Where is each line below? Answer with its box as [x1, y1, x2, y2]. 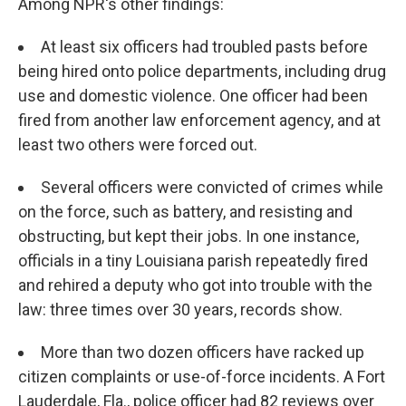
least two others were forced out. [18, 135, 257, 155]
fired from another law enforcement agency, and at [18, 111, 381, 130]
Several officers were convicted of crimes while [41, 178, 383, 198]
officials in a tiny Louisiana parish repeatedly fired [18, 251, 368, 271]
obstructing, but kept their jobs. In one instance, [18, 227, 359, 246]
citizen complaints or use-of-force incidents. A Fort [18, 367, 385, 387]
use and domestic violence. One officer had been [18, 86, 368, 106]
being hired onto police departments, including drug [18, 62, 386, 82]
